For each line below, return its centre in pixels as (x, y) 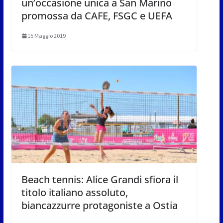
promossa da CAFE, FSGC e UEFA (97, 16)
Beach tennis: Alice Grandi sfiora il (100, 180)
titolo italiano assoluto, (74, 193)
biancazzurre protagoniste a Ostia (99, 206)
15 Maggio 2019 (46, 36)
